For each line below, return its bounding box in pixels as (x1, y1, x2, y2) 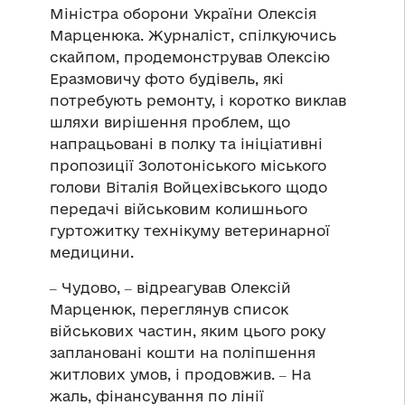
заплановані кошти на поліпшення (50, 344, 316, 361)
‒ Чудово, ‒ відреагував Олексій (50, 278, 291, 296)
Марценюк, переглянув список (50, 300, 288, 317)
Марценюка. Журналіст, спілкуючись (50, 26, 336, 43)
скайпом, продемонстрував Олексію (50, 48, 330, 65)
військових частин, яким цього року (50, 322, 325, 339)
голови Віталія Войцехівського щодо (50, 178, 327, 195)
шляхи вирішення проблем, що (50, 113, 290, 130)
